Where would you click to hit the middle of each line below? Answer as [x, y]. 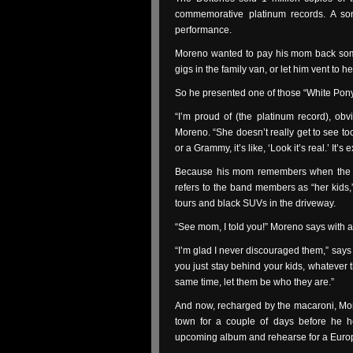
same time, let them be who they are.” [255, 282]
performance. [203, 30]
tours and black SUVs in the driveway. [255, 203]
